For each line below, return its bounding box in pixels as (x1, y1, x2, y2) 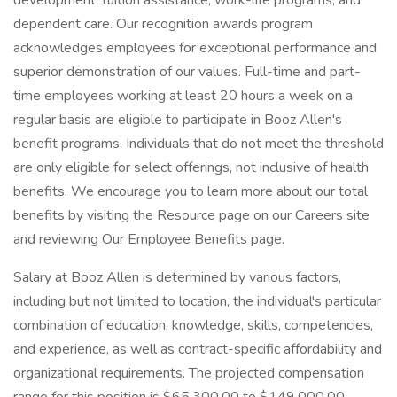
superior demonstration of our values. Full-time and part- (13, 62, 361, 82)
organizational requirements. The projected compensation (13, 363, 364, 383)
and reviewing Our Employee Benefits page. (13, 230, 284, 249)
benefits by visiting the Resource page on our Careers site (13, 206, 370, 225)
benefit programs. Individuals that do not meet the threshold (13, 134, 384, 153)
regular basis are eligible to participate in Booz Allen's (13, 110, 342, 129)
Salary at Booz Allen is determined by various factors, (13, 268, 341, 287)
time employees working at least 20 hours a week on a (13, 86, 353, 105)
